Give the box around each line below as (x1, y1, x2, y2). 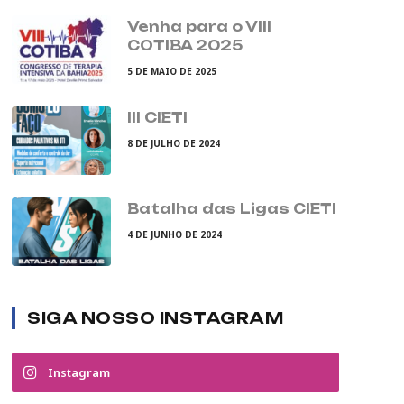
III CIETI (127, 109, 188, 127)
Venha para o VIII (127, 18, 271, 36)
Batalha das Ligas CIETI (127, 200, 336, 218)
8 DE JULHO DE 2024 (127, 137, 220, 151)
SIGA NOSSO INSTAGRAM (27, 308, 284, 328)
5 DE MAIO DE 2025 (127, 65, 216, 78)
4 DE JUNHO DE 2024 (127, 228, 222, 242)
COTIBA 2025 (127, 37, 243, 55)
